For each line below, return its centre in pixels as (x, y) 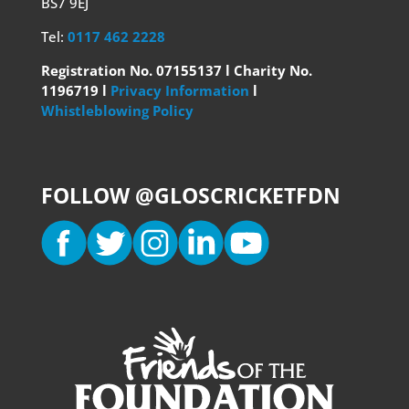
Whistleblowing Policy (117, 110)
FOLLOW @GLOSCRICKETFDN (190, 195)
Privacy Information (181, 90)
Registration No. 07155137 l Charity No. (176, 70)
